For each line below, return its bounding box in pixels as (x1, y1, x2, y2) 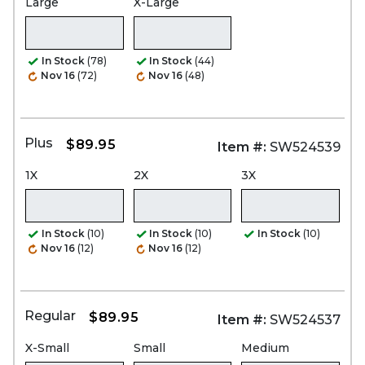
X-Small (25, 340, 69, 355)
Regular (24, 307, 76, 323)
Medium (241, 340, 290, 355)
